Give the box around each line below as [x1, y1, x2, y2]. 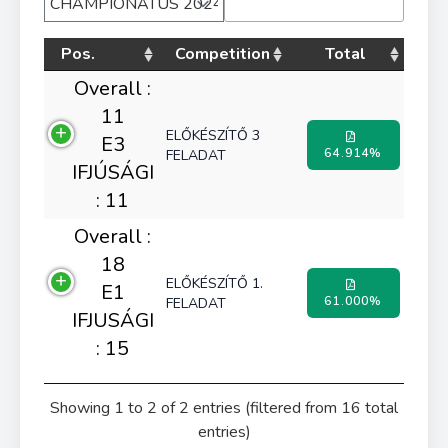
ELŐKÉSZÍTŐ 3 [166, 126, 260, 145]
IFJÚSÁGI [71, 159, 154, 186]
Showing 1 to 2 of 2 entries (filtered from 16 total [50, 397, 398, 420]
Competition [175, 43, 270, 65]
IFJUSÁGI [71, 307, 154, 334]
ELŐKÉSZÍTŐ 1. [166, 274, 263, 293]
